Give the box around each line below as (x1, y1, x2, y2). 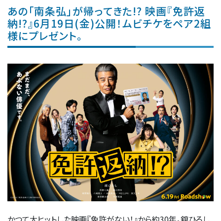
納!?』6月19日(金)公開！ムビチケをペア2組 (7, 16, 212, 31)
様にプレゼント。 (7, 28, 83, 43)
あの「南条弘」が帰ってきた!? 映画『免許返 (7, 3, 206, 19)
